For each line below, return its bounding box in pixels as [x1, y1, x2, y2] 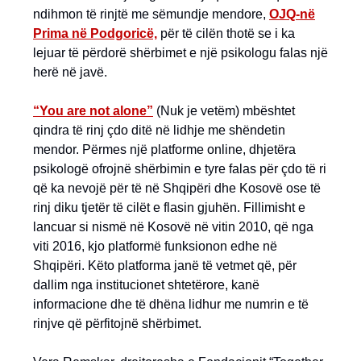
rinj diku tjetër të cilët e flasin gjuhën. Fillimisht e [33, 200, 305, 214]
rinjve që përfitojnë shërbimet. [33, 316, 201, 330]
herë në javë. [33, 64, 107, 79]
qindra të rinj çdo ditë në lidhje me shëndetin [33, 122, 285, 137]
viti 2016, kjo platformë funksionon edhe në [33, 239, 277, 253]
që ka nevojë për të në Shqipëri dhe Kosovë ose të [33, 180, 321, 195]
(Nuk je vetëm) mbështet [153, 103, 295, 118]
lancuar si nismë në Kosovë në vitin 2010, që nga [33, 219, 313, 234]
